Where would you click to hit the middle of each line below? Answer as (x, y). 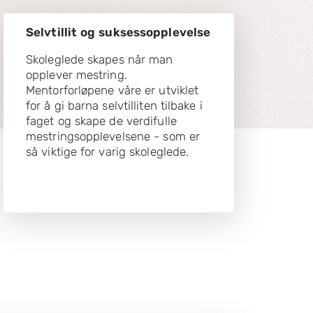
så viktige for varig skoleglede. (108, 151)
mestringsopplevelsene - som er (113, 136)
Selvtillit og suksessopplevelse (118, 32)
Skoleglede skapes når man (100, 59)
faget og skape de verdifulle (101, 121)
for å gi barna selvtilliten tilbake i (114, 105)
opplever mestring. (77, 74)
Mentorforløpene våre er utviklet (112, 90)
